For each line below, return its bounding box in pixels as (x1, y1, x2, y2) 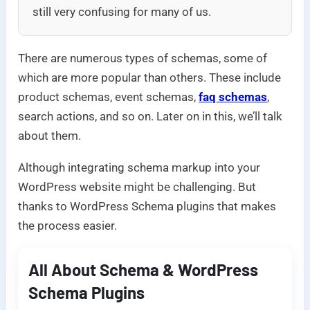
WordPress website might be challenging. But (18, 180, 257, 194)
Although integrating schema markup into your (18, 161, 261, 175)
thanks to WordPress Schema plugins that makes (18, 199, 277, 214)
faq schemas (199, 90, 268, 104)
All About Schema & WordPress (28, 259, 259, 280)
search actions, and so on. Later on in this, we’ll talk (18, 109, 283, 124)
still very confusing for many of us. (33, 5, 212, 19)
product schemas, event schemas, (18, 90, 199, 104)
